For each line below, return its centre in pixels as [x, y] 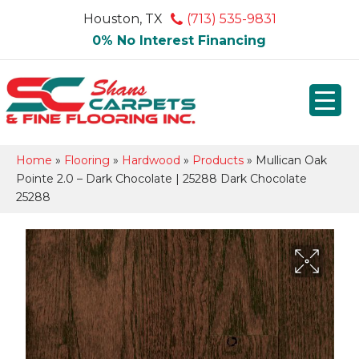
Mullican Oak [291, 160]
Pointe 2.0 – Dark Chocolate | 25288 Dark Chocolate [161, 178]
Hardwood [151, 160]
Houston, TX [123, 19]
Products [218, 160]
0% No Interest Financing [179, 40]
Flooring [87, 160]
